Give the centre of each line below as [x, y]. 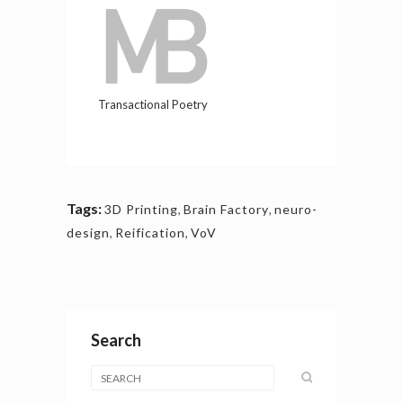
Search [116, 340]
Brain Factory [226, 210]
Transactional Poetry [154, 105]
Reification [150, 233]
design [88, 233]
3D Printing [141, 210]
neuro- [296, 210]
